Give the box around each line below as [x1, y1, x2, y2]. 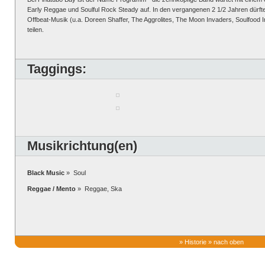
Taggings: [27, 62, 86, 76]
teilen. [27, 26, 44, 33]
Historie [185, 238, 206, 245]
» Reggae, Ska [76, 185, 122, 192]
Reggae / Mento [27, 185, 76, 192]
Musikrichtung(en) [27, 138, 137, 153]
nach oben [214, 238, 244, 245]
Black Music [27, 169, 64, 176]
